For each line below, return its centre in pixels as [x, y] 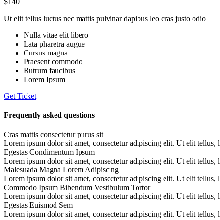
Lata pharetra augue [54, 44]
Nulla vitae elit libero [56, 35]
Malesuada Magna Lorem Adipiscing [61, 170]
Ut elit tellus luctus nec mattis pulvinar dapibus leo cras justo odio [106, 18]
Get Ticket [20, 96]
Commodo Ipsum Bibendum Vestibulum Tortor [77, 188]
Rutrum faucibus [49, 70]
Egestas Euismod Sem [38, 205]
